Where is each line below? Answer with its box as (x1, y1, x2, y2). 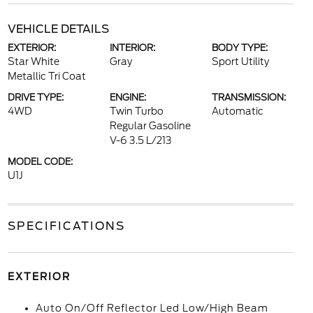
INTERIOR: (109, 43, 155, 53)
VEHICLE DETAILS (7, 22, 109, 36)
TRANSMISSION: (212, 92, 286, 103)
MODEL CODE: (7, 156, 73, 167)
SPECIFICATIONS (7, 219, 125, 233)
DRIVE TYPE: (7, 92, 64, 103)
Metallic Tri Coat (7, 71, 86, 82)
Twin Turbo (109, 105, 163, 117)
